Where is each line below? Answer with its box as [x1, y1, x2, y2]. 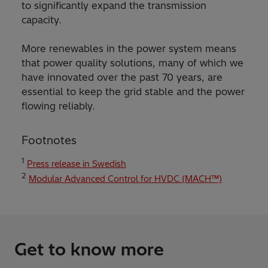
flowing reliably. [22, 100, 95, 112]
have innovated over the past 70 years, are [22, 71, 223, 84]
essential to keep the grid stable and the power [22, 86, 245, 98]
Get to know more [14, 239, 164, 260]
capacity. [22, 14, 62, 26]
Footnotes [22, 133, 77, 148]
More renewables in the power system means [22, 42, 236, 55]
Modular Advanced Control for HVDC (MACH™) [29, 173, 222, 185]
